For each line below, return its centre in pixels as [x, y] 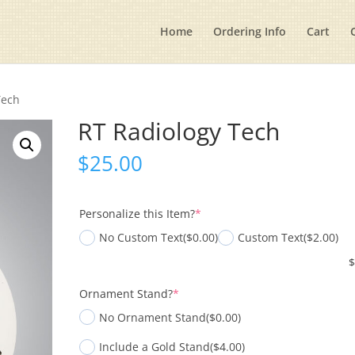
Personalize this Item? [137, 214]
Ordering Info [249, 31]
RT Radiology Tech [179, 131]
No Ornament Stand [153, 317]
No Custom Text [141, 237]
